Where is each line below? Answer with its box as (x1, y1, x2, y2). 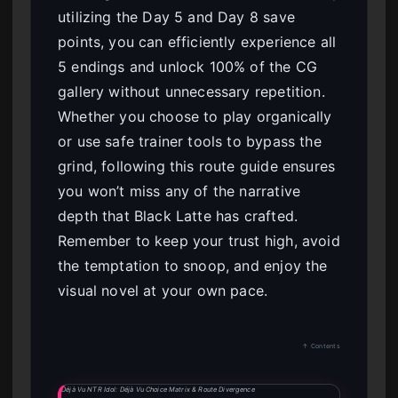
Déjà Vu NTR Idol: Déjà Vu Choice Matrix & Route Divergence (61, 385, 255, 394)
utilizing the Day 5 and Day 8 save (58, 7, 295, 26)
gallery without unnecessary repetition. (58, 82, 325, 100)
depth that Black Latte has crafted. (58, 206, 298, 225)
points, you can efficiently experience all (58, 32, 337, 51)
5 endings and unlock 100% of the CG (58, 57, 318, 76)
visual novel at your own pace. (58, 281, 268, 299)
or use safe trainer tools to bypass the (58, 131, 322, 150)
